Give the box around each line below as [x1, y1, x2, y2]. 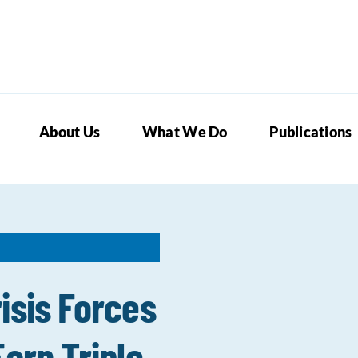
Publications [269, 122, 352, 141]
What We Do [141, 122, 228, 141]
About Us [39, 122, 101, 141]
